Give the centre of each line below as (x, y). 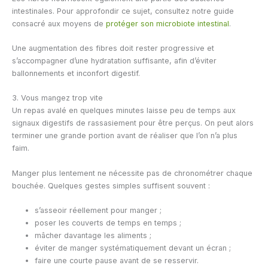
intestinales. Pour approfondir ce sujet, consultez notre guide (123, 11)
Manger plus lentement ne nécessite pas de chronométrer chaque (132, 173)
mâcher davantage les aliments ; (93, 236)
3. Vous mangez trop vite (57, 98)
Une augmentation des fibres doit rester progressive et (113, 48)
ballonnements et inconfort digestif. (76, 73)
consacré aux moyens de (59, 23)
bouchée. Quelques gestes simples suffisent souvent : (111, 185)
